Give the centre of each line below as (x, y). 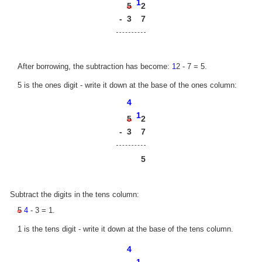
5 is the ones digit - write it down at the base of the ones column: (127, 85)
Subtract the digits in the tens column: (75, 195)
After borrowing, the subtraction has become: (94, 67)
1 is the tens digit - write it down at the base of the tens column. (125, 229)
